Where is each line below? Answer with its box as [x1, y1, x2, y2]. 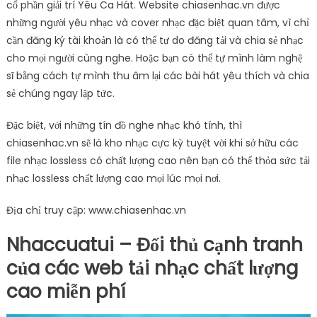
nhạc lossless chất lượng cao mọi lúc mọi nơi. [6, 171, 221, 186]
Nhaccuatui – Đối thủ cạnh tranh [6, 232, 303, 258]
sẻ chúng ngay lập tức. [6, 86, 115, 101]
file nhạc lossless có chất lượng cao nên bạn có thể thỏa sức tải [6, 154, 310, 168]
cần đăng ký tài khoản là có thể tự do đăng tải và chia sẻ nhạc [6, 33, 304, 48]
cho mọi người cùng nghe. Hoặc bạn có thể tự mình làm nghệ [6, 51, 302, 66]
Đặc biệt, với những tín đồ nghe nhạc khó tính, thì [6, 118, 242, 133]
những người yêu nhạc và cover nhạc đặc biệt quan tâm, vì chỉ [6, 16, 309, 30]
